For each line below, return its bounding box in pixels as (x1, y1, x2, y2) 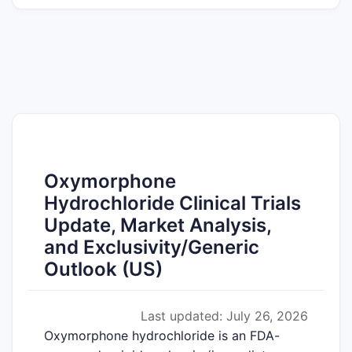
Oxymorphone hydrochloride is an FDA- (44, 328, 280, 344)
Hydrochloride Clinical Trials (44, 192, 301, 215)
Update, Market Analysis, (44, 214, 271, 237)
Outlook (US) (44, 258, 163, 281)
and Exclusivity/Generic (44, 236, 259, 259)
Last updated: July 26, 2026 (141, 308, 308, 324)
